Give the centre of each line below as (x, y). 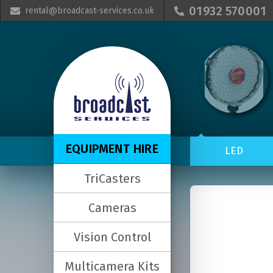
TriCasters (112, 178)
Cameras (112, 207)
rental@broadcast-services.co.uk (90, 10)
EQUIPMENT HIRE (112, 149)
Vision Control (112, 237)
